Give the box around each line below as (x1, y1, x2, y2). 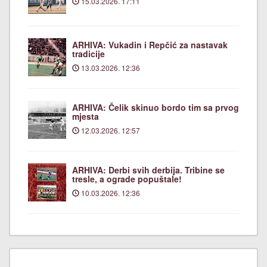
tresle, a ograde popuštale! (72, 172, 182, 185)
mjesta (72, 110, 99, 122)
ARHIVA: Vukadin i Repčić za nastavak (72, 38, 228, 51)
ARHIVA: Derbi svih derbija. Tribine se (72, 163, 225, 176)
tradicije (72, 47, 105, 60)
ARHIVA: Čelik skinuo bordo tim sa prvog (72, 101, 239, 113)
